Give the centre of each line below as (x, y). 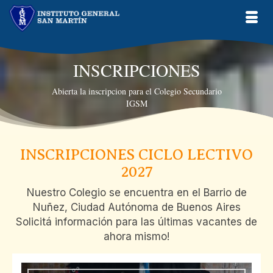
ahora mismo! (136, 237)
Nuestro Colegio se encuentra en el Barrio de (136, 193)
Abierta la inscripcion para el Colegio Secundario (136, 91)
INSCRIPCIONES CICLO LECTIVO (136, 155)
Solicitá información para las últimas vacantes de (136, 222)
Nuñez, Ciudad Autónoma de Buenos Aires (136, 207)
